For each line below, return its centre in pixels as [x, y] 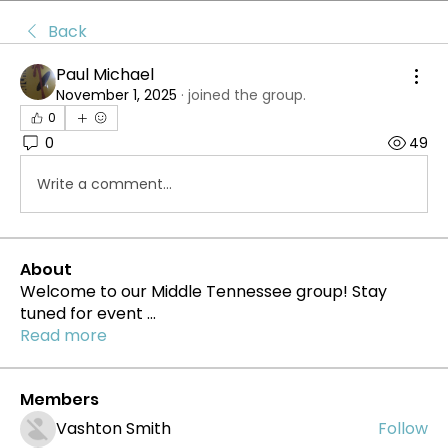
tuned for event [83, 313]
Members [59, 399]
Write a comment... [104, 183]
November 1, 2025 [116, 95]
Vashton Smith [113, 428]
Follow [403, 428]
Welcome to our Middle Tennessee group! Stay [203, 291]
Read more [63, 335]
